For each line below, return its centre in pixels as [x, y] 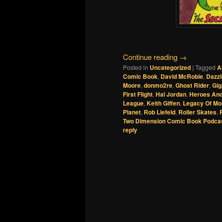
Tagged [205, 67]
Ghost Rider [192, 85]
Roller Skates [197, 112]
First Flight [138, 94]
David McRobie [182, 77]
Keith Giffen [163, 103]
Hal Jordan [171, 94]
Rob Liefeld [160, 112]
